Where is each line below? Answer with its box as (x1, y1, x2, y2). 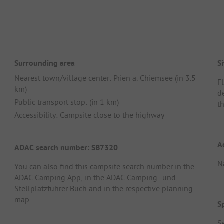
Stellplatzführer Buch (14, 183, 87, 194)
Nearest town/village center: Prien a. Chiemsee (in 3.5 (14, 72, 196, 83)
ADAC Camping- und (106, 172, 176, 183)
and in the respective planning (87, 183, 193, 194)
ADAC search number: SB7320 (14, 142, 118, 153)
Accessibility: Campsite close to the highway (14, 109, 165, 120)
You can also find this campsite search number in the (14, 161, 195, 172)
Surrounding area (14, 57, 75, 68)
